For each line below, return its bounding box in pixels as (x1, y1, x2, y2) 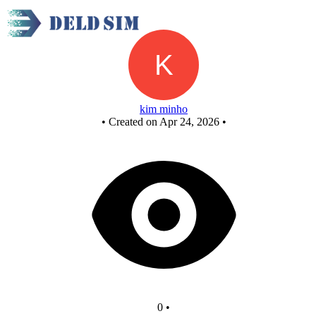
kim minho (140, 103, 188, 115)
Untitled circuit (130, 17, 197, 29)
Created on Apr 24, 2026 (108, 116, 219, 128)
